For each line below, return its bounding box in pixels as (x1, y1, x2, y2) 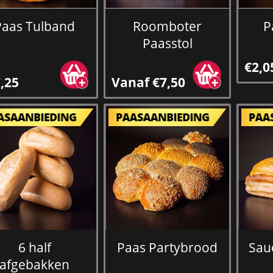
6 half (18, 238, 51, 256)
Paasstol (142, 34, 193, 52)
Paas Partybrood (117, 238, 218, 256)
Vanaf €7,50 (111, 73, 185, 91)
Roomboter (133, 17, 202, 35)
